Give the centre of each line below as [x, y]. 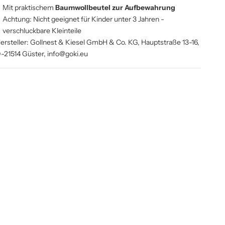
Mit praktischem [29, 7]
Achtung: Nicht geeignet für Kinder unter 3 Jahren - [84, 19]
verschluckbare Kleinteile [42, 30]
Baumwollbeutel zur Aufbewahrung [116, 7]
